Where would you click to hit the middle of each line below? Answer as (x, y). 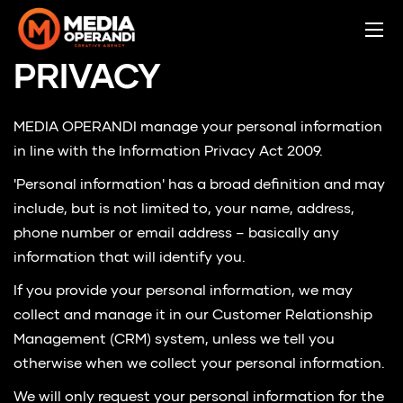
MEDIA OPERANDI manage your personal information (198, 128)
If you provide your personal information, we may (183, 291)
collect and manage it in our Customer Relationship (193, 316)
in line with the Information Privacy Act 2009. (168, 152)
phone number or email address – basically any (176, 234)
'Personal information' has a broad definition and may (199, 185)
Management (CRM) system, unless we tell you (174, 340)
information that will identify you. (130, 258)
